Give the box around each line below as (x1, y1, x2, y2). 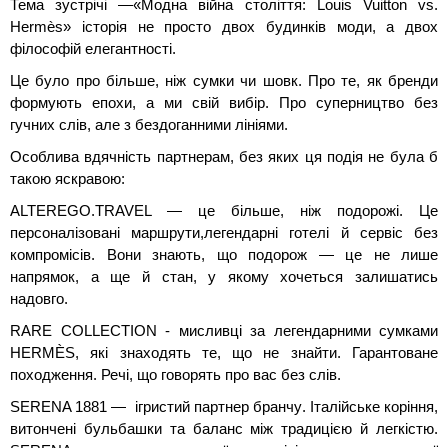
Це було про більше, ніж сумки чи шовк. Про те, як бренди (10, 72, 438, 89)
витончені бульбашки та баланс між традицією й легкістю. (10, 420, 438, 437)
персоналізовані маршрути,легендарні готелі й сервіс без (10, 224, 438, 241)
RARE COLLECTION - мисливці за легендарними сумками (10, 322, 438, 339)
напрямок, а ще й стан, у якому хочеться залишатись (10, 268, 438, 285)
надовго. (10, 290, 68, 307)
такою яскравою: (10, 170, 125, 187)
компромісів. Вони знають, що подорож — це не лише (10, 246, 438, 263)
